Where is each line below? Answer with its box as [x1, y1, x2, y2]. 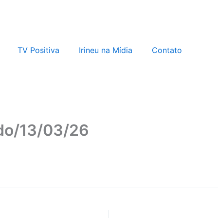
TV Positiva [18, 45, 59, 55]
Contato [152, 45, 182, 55]
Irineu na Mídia [79, 45, 132, 55]
